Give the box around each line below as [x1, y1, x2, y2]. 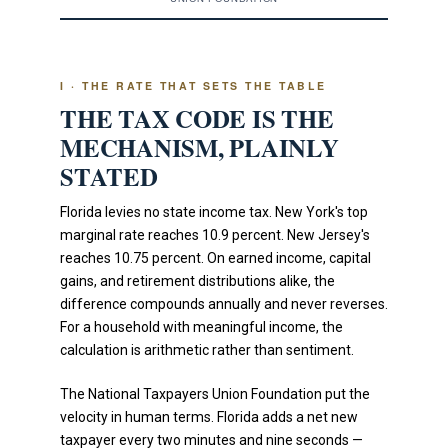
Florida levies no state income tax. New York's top [60, 203, 368, 220]
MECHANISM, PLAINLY [60, 128, 339, 165]
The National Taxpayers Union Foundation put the [60, 385, 370, 402]
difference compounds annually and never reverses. [60, 295, 388, 312]
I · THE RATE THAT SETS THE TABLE [60, 77, 327, 93]
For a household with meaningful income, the [60, 318, 343, 335]
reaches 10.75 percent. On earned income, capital [60, 249, 371, 266]
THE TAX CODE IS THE [60, 99, 334, 136]
